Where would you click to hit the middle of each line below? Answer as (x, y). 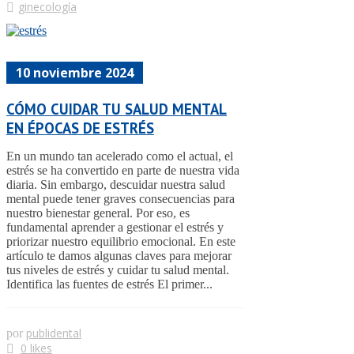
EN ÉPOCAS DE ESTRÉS (80, 128)
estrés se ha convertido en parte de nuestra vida (123, 170)
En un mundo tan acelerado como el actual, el (120, 156)
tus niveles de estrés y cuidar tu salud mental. (118, 269)
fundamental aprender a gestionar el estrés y (115, 227)
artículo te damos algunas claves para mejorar (119, 255)
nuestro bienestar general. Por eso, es (98, 213)
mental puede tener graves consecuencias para (121, 198)
